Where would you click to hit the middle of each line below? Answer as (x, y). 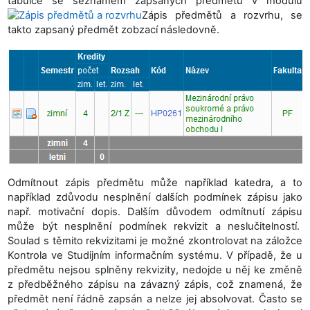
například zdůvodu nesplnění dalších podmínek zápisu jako (155, 198)
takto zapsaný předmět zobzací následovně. (113, 30)
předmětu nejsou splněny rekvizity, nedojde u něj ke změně (155, 270)
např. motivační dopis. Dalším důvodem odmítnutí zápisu (155, 212)
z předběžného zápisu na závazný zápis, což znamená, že (155, 285)
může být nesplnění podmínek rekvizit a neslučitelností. (155, 227)
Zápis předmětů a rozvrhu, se (222, 15)
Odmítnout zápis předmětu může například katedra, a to (155, 183)
